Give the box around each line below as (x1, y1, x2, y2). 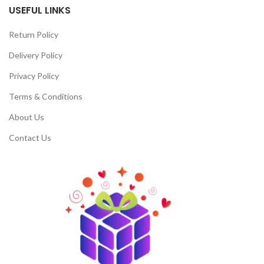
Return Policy (9, 29, 58, 40)
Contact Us (9, 133, 51, 143)
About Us (9, 112, 44, 123)
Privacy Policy (9, 71, 59, 81)
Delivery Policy (9, 50, 62, 61)
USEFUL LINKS (9, 4, 71, 18)
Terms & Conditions (9, 91, 82, 102)
